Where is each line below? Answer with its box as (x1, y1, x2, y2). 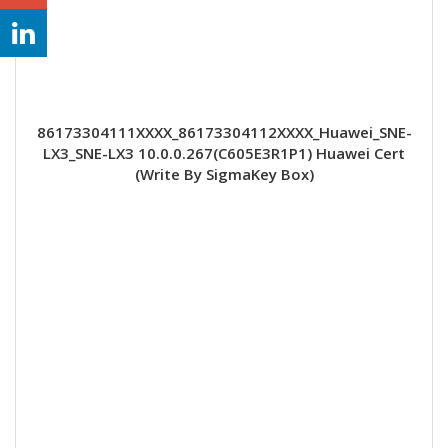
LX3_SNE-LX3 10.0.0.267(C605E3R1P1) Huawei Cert (43, 142, 405, 163)
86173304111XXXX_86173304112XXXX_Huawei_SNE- (36, 121, 412, 142)
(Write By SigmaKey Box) (134, 163, 314, 184)
